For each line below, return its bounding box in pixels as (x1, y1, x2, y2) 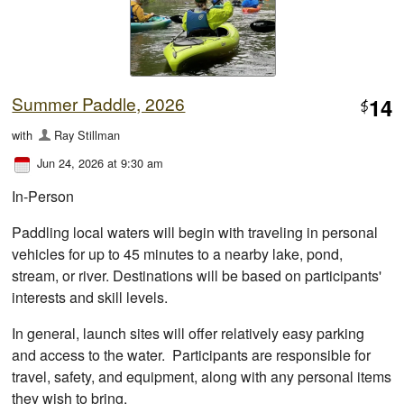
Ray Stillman (53, 126, 120, 144)
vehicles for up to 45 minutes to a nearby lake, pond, (12, 243, 344, 265)
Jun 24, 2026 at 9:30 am (37, 154, 164, 172)
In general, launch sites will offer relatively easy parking (12, 323, 365, 344)
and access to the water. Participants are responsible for (12, 344, 372, 366)
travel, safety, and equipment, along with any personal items (12, 366, 392, 388)
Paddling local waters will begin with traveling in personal (12, 222, 379, 243)
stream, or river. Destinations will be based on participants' (12, 265, 382, 287)
